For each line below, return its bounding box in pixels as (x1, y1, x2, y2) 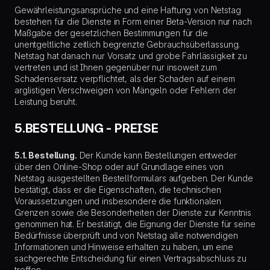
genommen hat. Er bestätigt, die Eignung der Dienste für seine (14, 219, 256, 229)
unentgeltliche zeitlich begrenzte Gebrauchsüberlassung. (14, 39, 240, 49)
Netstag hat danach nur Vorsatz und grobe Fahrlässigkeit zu (14, 51, 247, 61)
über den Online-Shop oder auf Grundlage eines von (14, 162, 224, 172)
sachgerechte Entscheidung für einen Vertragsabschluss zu (14, 253, 247, 263)
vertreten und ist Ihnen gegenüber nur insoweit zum (14, 62, 217, 72)
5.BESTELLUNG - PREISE (14, 121, 162, 136)
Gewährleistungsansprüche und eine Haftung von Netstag (14, 5, 241, 15)
